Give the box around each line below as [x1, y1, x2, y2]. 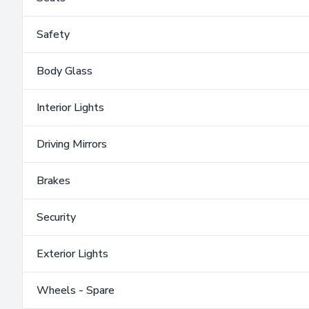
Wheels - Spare [37, 283, 114, 299]
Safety [37, 27, 70, 43]
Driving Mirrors [37, 137, 107, 152]
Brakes [37, 173, 70, 189]
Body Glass [37, 63, 92, 79]
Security [37, 210, 76, 226]
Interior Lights [37, 100, 104, 116]
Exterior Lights [37, 246, 108, 262]
